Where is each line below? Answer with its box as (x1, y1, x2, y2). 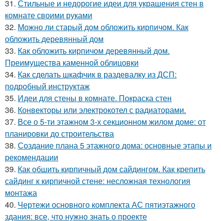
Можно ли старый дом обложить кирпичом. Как (18, 21, 188, 33)
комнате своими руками (5, 9, 92, 21)
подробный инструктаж (5, 80, 90, 92)
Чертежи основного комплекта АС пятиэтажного (18, 199, 195, 210)
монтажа (5, 187, 37, 198)
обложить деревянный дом (5, 33, 104, 44)
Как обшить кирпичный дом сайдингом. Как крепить (18, 163, 205, 175)
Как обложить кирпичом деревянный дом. (18, 45, 170, 56)
